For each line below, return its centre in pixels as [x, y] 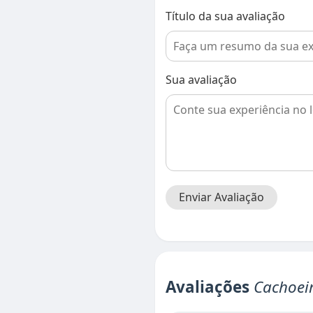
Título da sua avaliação [225, 16]
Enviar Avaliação [221, 197]
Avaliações [210, 287]
